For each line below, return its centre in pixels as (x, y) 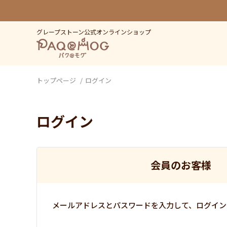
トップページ (56, 80)
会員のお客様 (181, 165)
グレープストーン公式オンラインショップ (94, 32)
